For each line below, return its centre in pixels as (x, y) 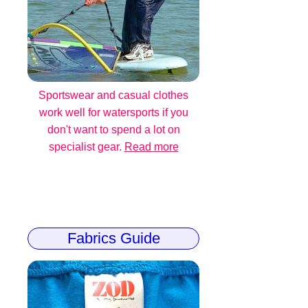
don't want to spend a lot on (113, 130)
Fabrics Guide (113, 239)
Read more (151, 147)
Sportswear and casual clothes (113, 96)
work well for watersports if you (113, 113)
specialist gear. (86, 147)
